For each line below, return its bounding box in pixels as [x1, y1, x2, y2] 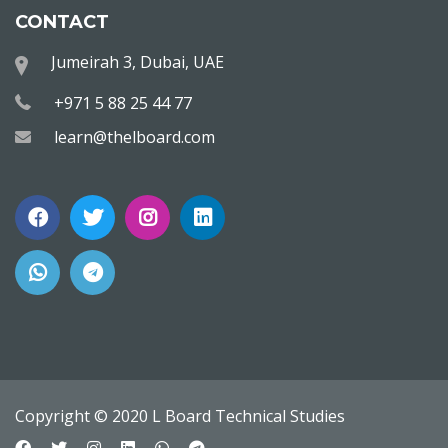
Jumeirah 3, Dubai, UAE [51, 51, 224, 73]
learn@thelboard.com [54, 126, 215, 148]
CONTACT [15, 11, 109, 33]
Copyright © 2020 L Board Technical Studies [15, 405, 345, 427]
